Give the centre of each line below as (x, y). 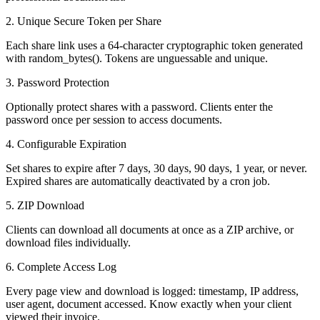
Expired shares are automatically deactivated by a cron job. (138, 181)
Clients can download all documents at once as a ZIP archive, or (150, 229)
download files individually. (68, 242)
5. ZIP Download (45, 205)
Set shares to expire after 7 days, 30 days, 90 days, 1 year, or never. (156, 168)
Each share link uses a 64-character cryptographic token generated (154, 45)
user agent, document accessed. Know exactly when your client (149, 304)
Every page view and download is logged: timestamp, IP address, (152, 291)
